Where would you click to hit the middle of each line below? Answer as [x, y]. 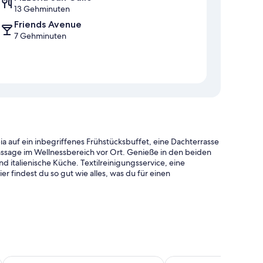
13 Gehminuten [42, 9]
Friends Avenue [48, 25]
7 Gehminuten [40, 36]
